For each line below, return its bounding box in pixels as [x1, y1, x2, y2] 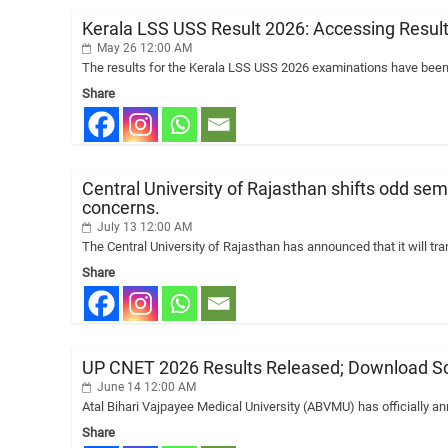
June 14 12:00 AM [94, 380, 196, 394]
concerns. [82, 197, 160, 218]
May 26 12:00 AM [94, 41, 192, 55]
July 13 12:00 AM [94, 220, 192, 234]
